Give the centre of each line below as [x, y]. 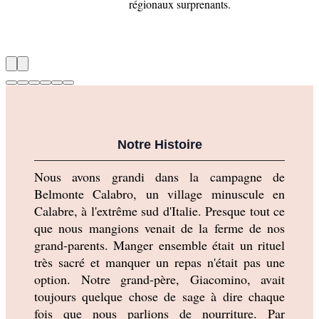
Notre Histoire [159, 144]
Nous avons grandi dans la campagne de [159, 176]
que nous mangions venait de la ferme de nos [159, 228]
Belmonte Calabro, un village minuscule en [159, 193]
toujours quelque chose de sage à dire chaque [159, 296]
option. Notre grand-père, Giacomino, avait [159, 279]
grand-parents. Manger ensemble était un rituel [159, 245]
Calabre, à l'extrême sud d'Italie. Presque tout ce [159, 210]
